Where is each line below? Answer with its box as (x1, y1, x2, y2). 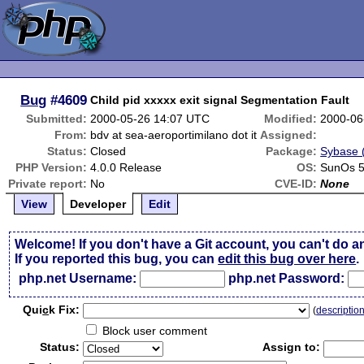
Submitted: (26, 112, 88, 125)
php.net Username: (19, 271, 137, 285)
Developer (70, 197, 127, 210)
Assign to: (262, 340, 321, 353)
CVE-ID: (275, 177, 318, 190)
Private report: (8, 177, 88, 190)
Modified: (264, 112, 318, 125)
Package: (266, 145, 318, 158)
